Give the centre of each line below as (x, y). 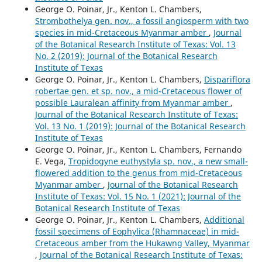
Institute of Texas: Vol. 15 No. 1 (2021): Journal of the (138, 196)
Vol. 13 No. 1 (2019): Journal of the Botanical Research (140, 126)
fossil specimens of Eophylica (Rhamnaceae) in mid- (137, 232)
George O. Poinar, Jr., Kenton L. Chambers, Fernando (138, 150)
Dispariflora (227, 80)
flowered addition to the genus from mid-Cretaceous (138, 173)
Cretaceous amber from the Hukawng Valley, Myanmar (142, 243)
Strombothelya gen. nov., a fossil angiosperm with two (142, 21)
